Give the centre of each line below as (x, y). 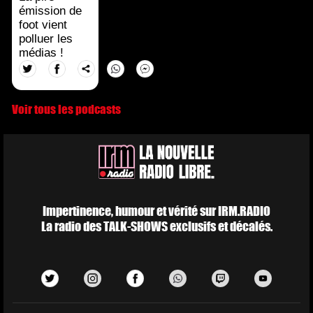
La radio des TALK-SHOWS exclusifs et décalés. (156, 227)
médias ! (42, 53)
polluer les (46, 39)
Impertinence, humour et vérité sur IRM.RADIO (156, 211)
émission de (51, 11)
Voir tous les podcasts (66, 110)
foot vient (43, 25)
